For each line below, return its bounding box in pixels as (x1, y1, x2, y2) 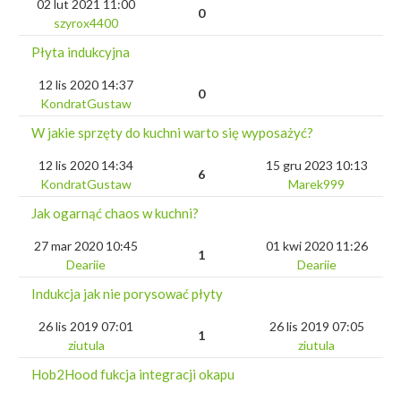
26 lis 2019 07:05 (269, 319, 364, 335)
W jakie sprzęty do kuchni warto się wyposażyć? (31, 124, 313, 141)
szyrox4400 (54, 15, 118, 31)
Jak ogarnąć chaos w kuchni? (31, 205, 199, 222)
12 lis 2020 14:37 (38, 77, 133, 93)
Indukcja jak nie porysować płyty (31, 286, 223, 303)
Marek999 (288, 176, 345, 192)
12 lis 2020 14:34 (38, 158, 133, 174)
